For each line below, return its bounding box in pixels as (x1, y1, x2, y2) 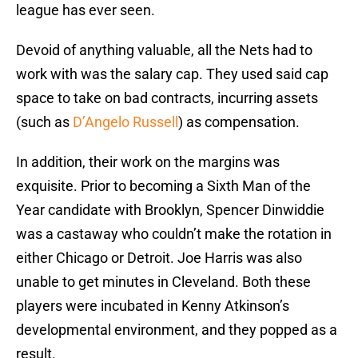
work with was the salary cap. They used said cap (16, 66, 328, 83)
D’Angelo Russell (73, 113, 178, 131)
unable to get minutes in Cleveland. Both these (16, 273, 311, 291)
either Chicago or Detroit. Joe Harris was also (16, 249, 302, 267)
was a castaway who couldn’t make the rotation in (16, 225, 332, 243)
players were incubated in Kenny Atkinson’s (16, 297, 289, 315)
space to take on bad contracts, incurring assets (16, 89, 318, 107)
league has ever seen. (16, 2, 155, 19)
